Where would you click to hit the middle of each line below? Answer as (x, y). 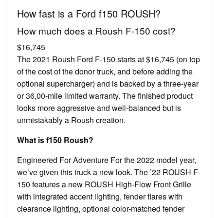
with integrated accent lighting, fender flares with (100, 196)
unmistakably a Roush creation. (71, 120)
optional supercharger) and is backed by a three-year (108, 83)
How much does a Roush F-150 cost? (96, 30)
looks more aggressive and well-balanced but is (99, 108)
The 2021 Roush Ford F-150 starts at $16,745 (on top (109, 59)
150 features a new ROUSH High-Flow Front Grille (104, 184)
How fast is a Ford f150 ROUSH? (89, 13)
